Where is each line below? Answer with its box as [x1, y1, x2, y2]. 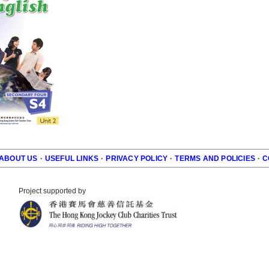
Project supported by [19, 187, 88, 196]
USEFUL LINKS [44, 154, 99, 163]
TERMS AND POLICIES [175, 154, 256, 163]
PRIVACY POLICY [106, 154, 168, 163]
